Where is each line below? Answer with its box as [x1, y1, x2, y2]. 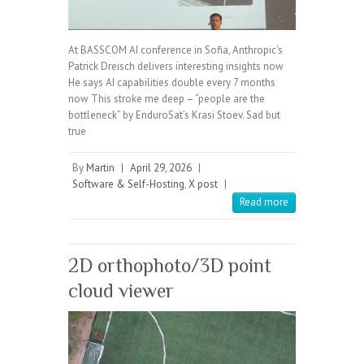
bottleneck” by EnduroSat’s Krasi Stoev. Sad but [68, 108, 280, 123]
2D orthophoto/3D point [68, 254, 271, 277]
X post [188, 177, 218, 192]
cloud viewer [68, 279, 174, 302]
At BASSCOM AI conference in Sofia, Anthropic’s [68, 43, 283, 58]
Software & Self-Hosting [72, 177, 184, 192]
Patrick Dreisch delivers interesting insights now [68, 59, 284, 74]
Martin [86, 161, 115, 175]
